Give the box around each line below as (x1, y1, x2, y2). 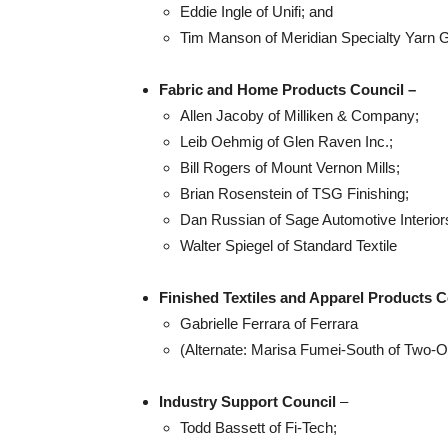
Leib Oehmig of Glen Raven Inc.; (180, 133, 393, 150)
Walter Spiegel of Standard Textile (180, 237, 397, 254)
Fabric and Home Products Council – (159, 81, 416, 98)
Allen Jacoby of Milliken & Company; (180, 107, 419, 124)
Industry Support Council (159, 393, 336, 410)
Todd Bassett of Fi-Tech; (180, 419, 337, 436)
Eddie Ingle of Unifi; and (180, 3, 333, 20)
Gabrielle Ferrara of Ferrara (180, 315, 358, 332)
